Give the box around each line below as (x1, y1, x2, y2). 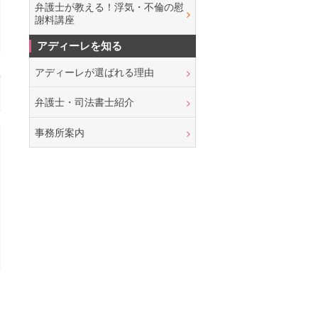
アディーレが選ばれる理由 (34, 66, 154, 78)
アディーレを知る (37, 40, 122, 52)
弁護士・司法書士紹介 (34, 97, 134, 109)
